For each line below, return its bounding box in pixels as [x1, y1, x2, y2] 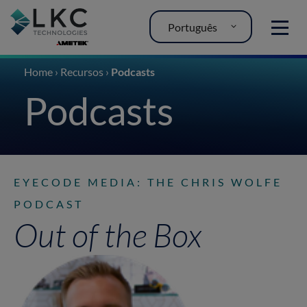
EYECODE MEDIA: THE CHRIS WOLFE [14, 175, 282, 188]
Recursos [60, 65, 103, 78]
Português [167, 20, 217, 34]
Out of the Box [14, 214, 202, 255]
